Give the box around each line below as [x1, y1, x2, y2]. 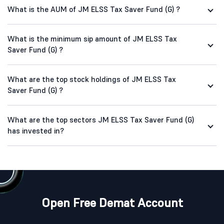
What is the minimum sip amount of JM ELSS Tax [7, 34, 177, 44]
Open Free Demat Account [41, 195, 183, 211]
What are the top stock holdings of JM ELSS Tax [7, 74, 176, 84]
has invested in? [7, 126, 64, 136]
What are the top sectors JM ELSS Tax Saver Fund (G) [7, 115, 194, 125]
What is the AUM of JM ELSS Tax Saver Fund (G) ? [7, 4, 180, 14]
